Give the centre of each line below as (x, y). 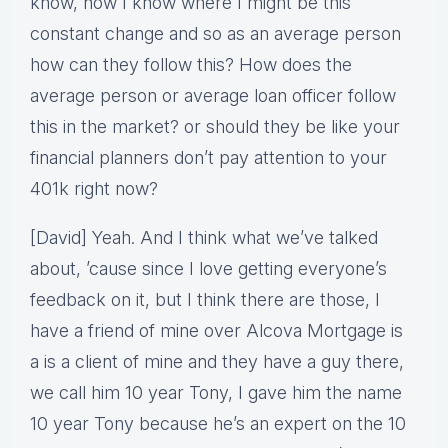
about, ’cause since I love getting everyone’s (208, 269)
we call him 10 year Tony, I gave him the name (216, 393)
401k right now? (94, 189)
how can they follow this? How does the (191, 65)
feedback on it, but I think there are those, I (205, 300)
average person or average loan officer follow (213, 96)
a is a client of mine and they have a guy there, (217, 362)
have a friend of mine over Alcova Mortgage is (216, 331)
